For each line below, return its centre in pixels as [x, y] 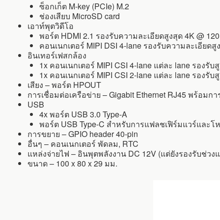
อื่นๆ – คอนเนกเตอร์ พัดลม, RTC [83, 144]
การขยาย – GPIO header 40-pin [83, 134]
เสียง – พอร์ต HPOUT [64, 85]
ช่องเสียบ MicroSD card [80, 16]
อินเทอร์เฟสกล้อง [57, 55]
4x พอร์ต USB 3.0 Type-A [83, 114]
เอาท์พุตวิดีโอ [51, 26]
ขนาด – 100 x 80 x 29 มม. [72, 164]
